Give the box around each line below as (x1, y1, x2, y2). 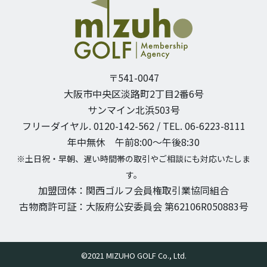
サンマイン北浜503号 (87, 102, 180, 117)
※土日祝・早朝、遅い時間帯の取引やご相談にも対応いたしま (17, 152, 250, 164)
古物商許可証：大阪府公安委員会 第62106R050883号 (18, 198, 249, 213)
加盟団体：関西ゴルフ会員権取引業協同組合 (38, 182, 229, 197)
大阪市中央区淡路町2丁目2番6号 (63, 86, 204, 101)
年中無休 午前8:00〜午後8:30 (67, 134, 200, 149)
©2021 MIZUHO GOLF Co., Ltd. (80, 249, 187, 261)
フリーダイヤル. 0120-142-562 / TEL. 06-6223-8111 (21, 118, 246, 133)
